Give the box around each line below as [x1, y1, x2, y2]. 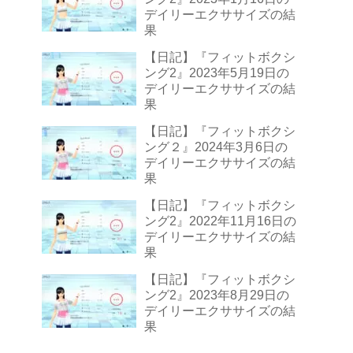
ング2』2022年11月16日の [144, 214, 296, 228]
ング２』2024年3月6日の [144, 139, 288, 154]
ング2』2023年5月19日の [144, 65, 289, 80]
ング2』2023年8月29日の [144, 288, 289, 302]
